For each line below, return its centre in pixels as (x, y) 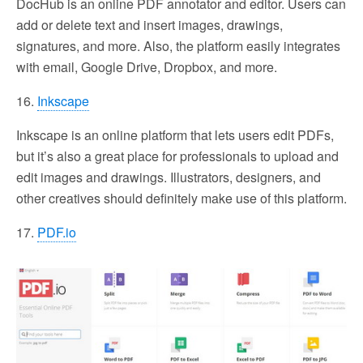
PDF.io (57, 232)
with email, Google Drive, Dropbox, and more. (147, 66)
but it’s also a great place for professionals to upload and (177, 156)
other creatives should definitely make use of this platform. (181, 198)
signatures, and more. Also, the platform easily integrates (178, 45)
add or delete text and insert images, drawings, (149, 24)
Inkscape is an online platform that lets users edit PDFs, (175, 135)
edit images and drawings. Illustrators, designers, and (169, 177)
